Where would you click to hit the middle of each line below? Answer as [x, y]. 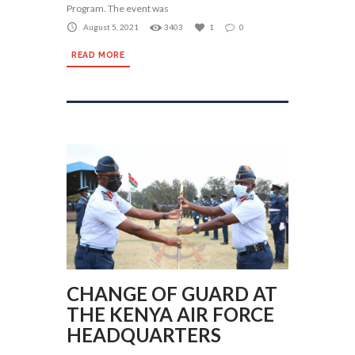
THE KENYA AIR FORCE [170, 315]
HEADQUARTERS [144, 335]
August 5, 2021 [111, 27]
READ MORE [98, 55]
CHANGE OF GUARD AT [172, 294]
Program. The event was [118, 8]
